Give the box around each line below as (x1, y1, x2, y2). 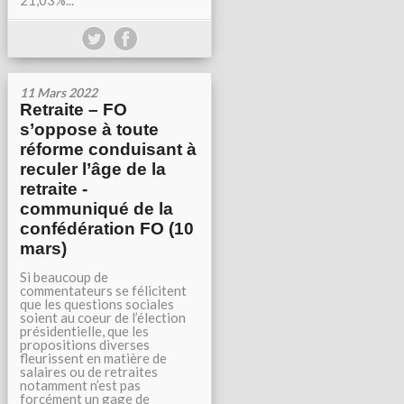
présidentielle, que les (20, 323, 149, 339)
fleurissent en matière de (20, 350, 167, 366)
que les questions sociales (20, 296, 174, 312)
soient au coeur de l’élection (20, 309, 186, 326)
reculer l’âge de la (20, 160, 166, 179)
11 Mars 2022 (20, 85, 97, 100)
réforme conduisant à (20, 140, 197, 159)
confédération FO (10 (20, 219, 194, 238)
